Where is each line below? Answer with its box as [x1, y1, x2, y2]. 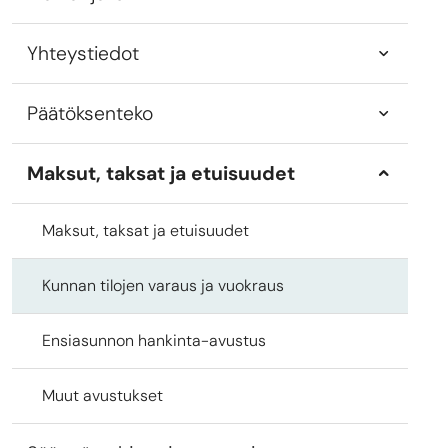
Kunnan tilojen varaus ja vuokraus [42, 275, 284, 296]
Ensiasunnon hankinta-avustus [42, 330, 266, 351]
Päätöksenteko [27, 101, 153, 126]
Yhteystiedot [27, 41, 139, 66]
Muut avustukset [42, 385, 163, 406]
